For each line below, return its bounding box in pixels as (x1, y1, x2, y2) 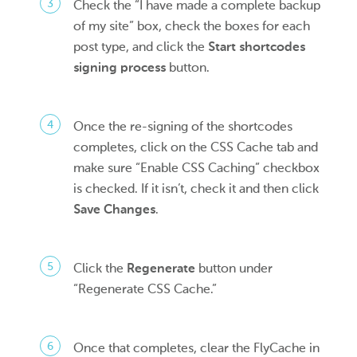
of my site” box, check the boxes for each (73, 18, 311, 33)
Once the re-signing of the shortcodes (73, 118, 293, 134)
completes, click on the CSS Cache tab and (73, 139, 319, 155)
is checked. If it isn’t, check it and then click (73, 180, 320, 196)
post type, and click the (73, 38, 209, 54)
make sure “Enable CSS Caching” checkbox (73, 159, 320, 175)
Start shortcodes (208, 38, 306, 54)
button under (195, 260, 273, 276)
